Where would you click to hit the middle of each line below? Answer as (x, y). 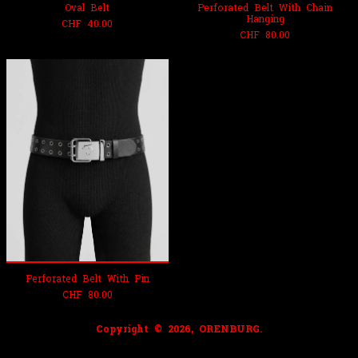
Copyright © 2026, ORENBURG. (179, 329)
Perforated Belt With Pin (87, 278)
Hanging (265, 19)
